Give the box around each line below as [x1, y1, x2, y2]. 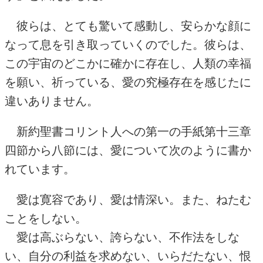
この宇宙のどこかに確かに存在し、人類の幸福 [5, 57, 251, 70]
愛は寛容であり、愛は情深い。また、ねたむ [5, 193, 251, 206]
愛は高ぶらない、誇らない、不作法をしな [5, 231, 240, 244]
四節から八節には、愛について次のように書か [5, 144, 251, 157]
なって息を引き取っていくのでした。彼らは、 [5, 38, 251, 51]
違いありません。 [5, 95, 99, 107]
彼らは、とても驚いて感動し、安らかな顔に [5, 19, 251, 32]
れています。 [5, 163, 75, 176]
